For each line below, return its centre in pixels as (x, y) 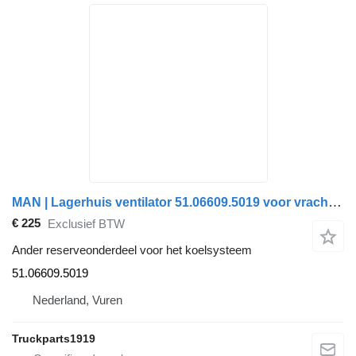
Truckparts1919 (54, 338)
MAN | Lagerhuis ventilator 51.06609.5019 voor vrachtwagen (335, 202)
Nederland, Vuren (77, 300)
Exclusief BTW (86, 224)
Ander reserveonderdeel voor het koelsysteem (132, 250)
